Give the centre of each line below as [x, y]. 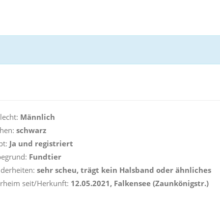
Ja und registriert [41, 143]
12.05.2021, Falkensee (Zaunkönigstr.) [140, 183]
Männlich [38, 117]
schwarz [30, 130]
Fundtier [45, 157]
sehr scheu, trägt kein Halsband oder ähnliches [124, 170]
